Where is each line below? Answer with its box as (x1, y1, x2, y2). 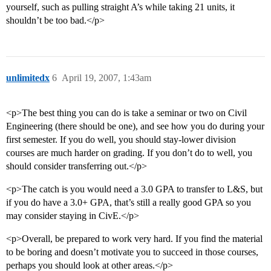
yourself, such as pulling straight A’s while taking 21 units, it (6, 2, 235, 13)
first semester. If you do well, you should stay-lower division (6, 134, 236, 145)
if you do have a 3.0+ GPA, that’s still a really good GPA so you (6, 197, 251, 208)
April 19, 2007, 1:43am (62, 73, 151, 83)
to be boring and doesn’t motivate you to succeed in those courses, (6, 247, 258, 258)
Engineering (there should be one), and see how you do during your (6, 121, 264, 132)
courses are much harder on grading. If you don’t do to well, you (6, 148, 252, 158)
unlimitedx (6, 73, 50, 83)
